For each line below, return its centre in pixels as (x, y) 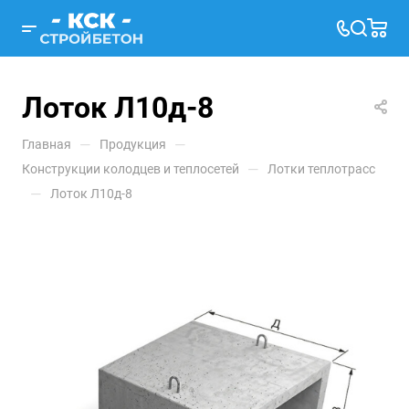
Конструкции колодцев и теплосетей (131, 169)
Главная (47, 144)
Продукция (133, 144)
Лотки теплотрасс (321, 169)
